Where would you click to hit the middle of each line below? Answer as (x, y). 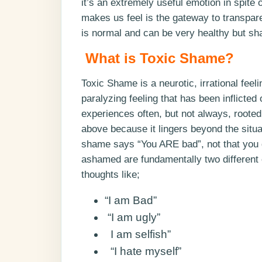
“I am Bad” (131, 201)
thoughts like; (111, 175)
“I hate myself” (143, 251)
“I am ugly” (132, 218)
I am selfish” (138, 235)
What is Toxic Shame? (160, 58)
